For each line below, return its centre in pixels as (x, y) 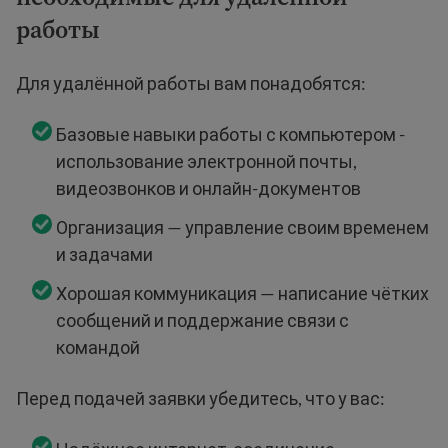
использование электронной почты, (206, 160)
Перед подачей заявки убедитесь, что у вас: (200, 397)
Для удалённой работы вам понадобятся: (191, 82)
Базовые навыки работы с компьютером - (230, 133)
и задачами (104, 253)
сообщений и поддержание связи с (202, 319)
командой (98, 346)
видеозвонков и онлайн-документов (208, 187)
